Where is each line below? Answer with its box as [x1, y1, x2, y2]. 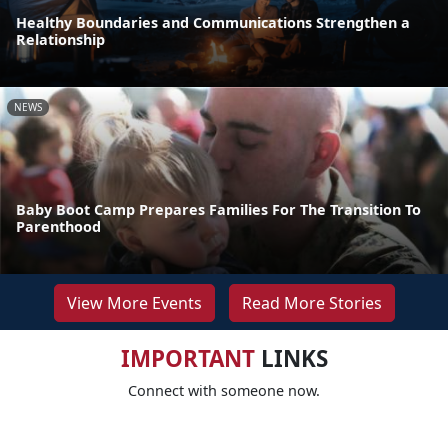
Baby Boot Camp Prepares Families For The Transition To [16, 199, 421, 219]
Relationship [16, 30, 105, 50]
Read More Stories [241, 291, 382, 314]
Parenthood [16, 216, 101, 236]
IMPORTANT [120, 342, 255, 374]
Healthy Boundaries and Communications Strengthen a [16, 13, 410, 33]
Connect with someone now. [128, 380, 320, 400]
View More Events [66, 291, 202, 314]
